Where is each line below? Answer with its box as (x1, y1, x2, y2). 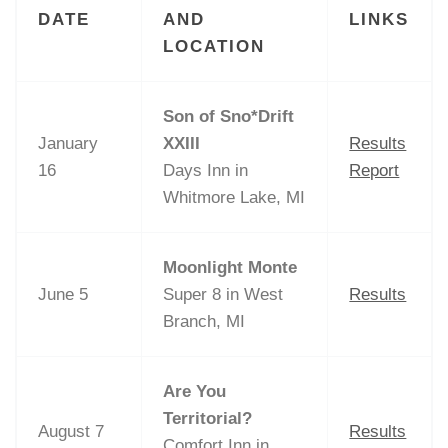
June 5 (38, 284, 89, 304)
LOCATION (163, 36, 266, 56)
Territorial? (163, 408, 253, 428)
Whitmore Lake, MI (163, 187, 306, 207)
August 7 (38, 421, 105, 441)
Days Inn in (163, 160, 249, 180)
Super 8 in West (163, 284, 284, 304)
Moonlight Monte (163, 257, 298, 277)
